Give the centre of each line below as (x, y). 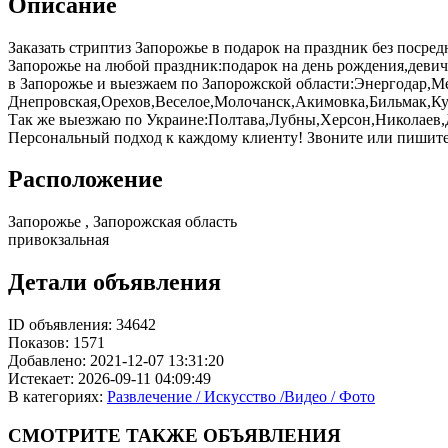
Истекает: (41, 379)
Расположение (85, 179)
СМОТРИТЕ (64, 435)
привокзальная (58, 240)
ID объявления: (60, 325)
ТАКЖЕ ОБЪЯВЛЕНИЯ (231, 435)
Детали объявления (114, 282)
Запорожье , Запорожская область (122, 222)
